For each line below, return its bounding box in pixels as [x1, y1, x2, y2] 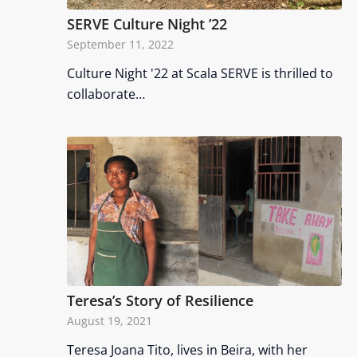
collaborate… [66, 84, 145, 103]
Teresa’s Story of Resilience [66, 291, 253, 311]
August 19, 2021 [66, 313, 152, 329]
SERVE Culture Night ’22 [66, 14, 227, 33]
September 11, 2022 [66, 36, 174, 52]
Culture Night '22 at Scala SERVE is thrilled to [66, 64, 333, 82]
